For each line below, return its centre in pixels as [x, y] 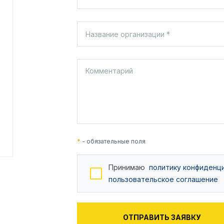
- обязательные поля [113, 141]
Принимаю [129, 167]
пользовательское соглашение [163, 179]
